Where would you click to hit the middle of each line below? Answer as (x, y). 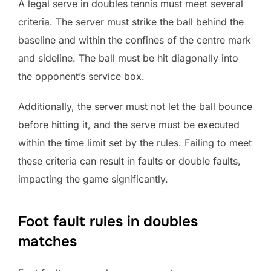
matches (47, 241)
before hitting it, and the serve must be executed (129, 124)
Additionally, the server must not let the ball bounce (135, 106)
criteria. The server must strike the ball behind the (131, 21)
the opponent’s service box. (81, 76)
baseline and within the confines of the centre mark (135, 40)
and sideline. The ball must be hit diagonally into (128, 58)
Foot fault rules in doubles (108, 221)
